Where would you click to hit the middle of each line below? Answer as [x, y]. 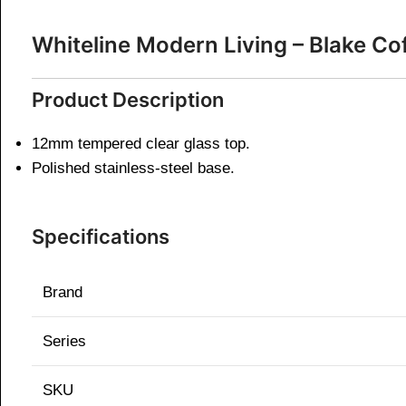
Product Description [128, 100]
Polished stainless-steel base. [133, 169]
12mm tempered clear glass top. [141, 144]
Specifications [101, 237]
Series [64, 342]
